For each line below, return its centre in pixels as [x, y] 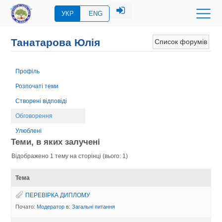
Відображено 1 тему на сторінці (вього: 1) [70, 156]
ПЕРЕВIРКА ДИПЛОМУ [58, 195]
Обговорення [34, 116]
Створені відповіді [41, 101]
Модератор [51, 206]
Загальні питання [94, 206]
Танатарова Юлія [56, 43]
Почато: [26, 206]
